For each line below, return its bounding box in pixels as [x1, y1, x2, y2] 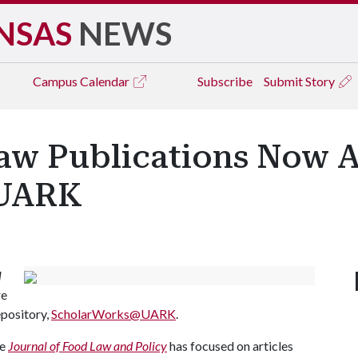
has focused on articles [167, 338, 293, 353]
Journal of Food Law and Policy [8, 338, 167, 353]
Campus [33, 74, 80, 89]
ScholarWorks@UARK [51, 306, 176, 321]
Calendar [80, 74, 132, 89]
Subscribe [197, 74, 253, 89]
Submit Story [264, 74, 337, 89]
